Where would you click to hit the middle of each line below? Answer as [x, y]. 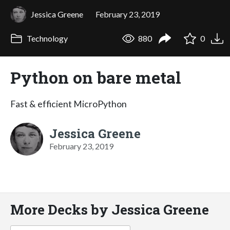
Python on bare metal [96, 77]
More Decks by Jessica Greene [110, 209]
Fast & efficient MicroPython [69, 104]
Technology [46, 39]
